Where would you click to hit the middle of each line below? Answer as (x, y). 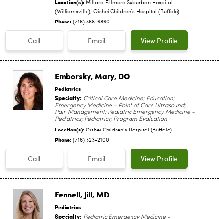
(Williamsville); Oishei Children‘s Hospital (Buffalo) (117, 12)
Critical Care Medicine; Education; (128, 99)
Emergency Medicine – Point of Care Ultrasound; (120, 105)
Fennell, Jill (74, 194)
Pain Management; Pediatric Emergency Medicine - (125, 112)
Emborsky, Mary (85, 76)
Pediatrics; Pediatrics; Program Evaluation (111, 119)
